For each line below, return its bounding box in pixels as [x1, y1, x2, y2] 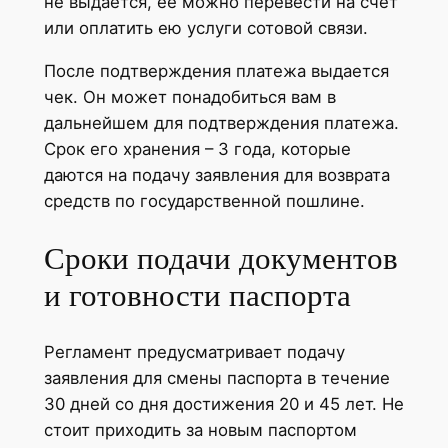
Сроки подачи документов [43, 240, 398, 276]
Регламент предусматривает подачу [43, 342, 345, 363]
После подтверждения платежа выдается [43, 60, 389, 81]
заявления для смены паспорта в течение [43, 368, 390, 389]
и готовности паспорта [43, 277, 351, 313]
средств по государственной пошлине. [43, 190, 365, 211]
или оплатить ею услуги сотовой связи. [43, 18, 368, 39]
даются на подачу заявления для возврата [43, 164, 390, 185]
